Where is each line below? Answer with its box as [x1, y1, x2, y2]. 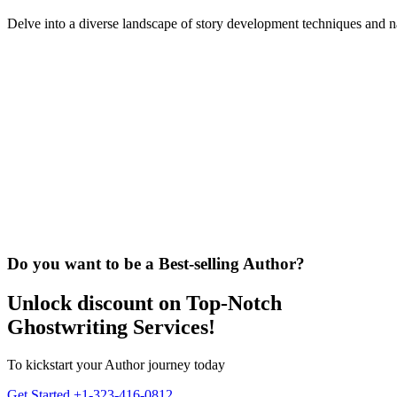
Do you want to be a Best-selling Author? [7, 254, 305, 274]
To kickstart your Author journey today [7, 356, 225, 372]
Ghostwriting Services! [7, 315, 215, 339]
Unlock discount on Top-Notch [7, 292, 282, 315]
